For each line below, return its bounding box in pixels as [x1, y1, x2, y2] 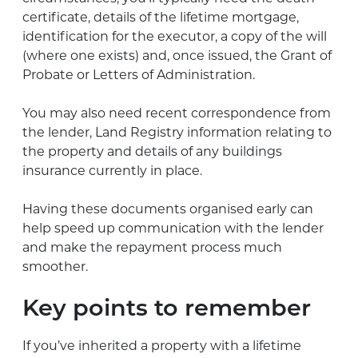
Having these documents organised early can [22, 201, 313, 217]
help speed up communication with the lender [22, 220, 324, 236]
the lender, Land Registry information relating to [22, 124, 332, 140]
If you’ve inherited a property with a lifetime [22, 337, 301, 353]
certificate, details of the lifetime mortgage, [22, 9, 299, 25]
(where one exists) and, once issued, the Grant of [22, 47, 332, 63]
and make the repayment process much [22, 239, 282, 255]
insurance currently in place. [22, 162, 202, 178]
